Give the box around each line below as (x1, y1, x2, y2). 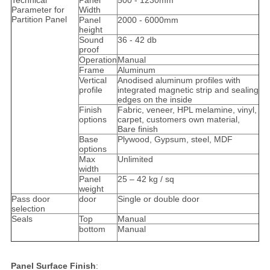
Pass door (11, 194, 50, 204)
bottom (78, 224, 105, 234)
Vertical (78, 75, 107, 86)
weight (78, 184, 104, 194)
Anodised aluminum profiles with (117, 75, 240, 86)
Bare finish (117, 124, 158, 134)
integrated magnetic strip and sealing (117, 85, 259, 95)
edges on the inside (117, 95, 192, 105)
